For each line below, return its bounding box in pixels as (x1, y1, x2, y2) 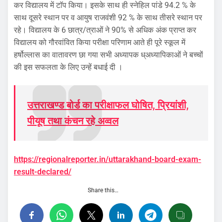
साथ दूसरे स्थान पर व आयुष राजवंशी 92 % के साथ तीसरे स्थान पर (14, 12, 202, 22)
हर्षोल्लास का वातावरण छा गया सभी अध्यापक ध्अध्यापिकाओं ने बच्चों (14, 50, 203, 59)
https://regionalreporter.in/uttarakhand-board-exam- (14, 155, 201, 165)
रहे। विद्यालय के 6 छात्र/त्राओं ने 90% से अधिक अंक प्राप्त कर (14, 25, 196, 35)
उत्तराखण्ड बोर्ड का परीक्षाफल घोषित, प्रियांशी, (27, 99, 189, 111)
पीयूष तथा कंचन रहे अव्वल (27, 114, 118, 127)
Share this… (88, 187, 118, 194)
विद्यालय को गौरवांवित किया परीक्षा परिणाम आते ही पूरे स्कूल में (14, 37, 185, 47)
